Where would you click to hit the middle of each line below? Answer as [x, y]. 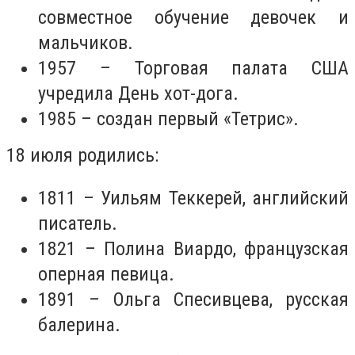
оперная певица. [106, 274]
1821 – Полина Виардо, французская [193, 248]
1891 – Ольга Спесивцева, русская [193, 299]
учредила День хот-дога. [138, 94]
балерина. [79, 324]
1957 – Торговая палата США [193, 69]
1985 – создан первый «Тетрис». [168, 119]
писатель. [78, 223]
